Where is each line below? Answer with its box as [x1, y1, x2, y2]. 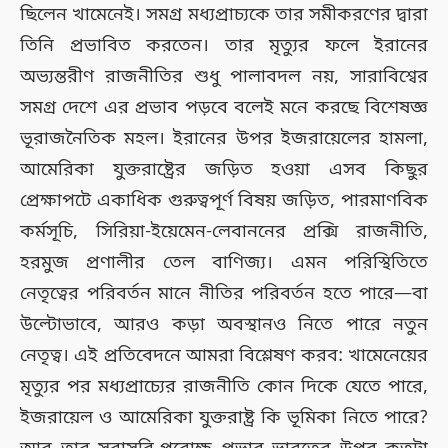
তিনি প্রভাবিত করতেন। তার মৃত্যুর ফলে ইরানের [20, 34, 428, 59]
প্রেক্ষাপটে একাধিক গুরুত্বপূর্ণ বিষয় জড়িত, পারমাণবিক [20, 189, 428, 214]
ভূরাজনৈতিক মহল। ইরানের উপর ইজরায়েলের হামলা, [20, 127, 428, 152]
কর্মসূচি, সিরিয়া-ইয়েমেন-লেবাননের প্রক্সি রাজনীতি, [20, 220, 428, 245]
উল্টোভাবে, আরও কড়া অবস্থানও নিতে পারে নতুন [20, 313, 428, 338]
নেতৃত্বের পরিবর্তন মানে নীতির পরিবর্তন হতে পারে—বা [20, 282, 428, 307]
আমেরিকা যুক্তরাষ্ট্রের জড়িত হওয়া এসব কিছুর [20, 158, 428, 183]
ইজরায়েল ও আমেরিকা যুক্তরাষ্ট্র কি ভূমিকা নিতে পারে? [20, 406, 428, 431]
